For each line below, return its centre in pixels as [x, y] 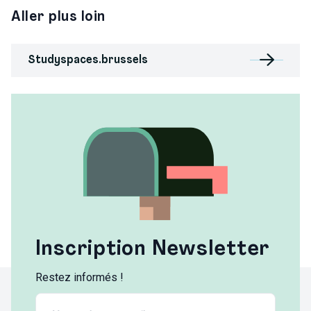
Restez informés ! [79, 278]
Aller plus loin [58, 17]
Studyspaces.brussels [88, 60]
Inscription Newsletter [153, 250]
